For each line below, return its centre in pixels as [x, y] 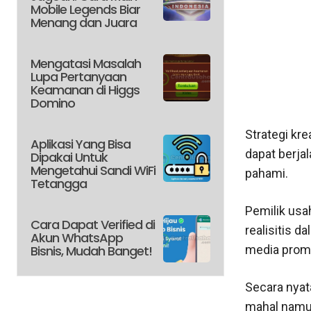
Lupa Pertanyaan [78, 77]
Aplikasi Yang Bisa [81, 144]
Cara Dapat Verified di [93, 225]
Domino [53, 103]
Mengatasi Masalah [86, 64]
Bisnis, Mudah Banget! [91, 251]
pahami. [266, 174]
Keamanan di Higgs [85, 90]
